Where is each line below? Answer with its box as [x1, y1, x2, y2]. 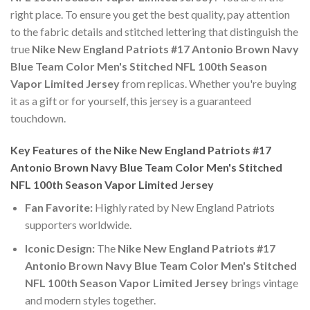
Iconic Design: [24, 241, 95, 255]
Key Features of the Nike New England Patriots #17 [10, 143, 271, 156]
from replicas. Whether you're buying [120, 76, 297, 90]
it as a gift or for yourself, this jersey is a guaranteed [10, 93, 251, 107]
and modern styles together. [24, 293, 156, 307]
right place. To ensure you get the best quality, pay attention [10, 7, 290, 21]
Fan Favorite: [24, 200, 93, 214]
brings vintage [228, 276, 298, 290]
